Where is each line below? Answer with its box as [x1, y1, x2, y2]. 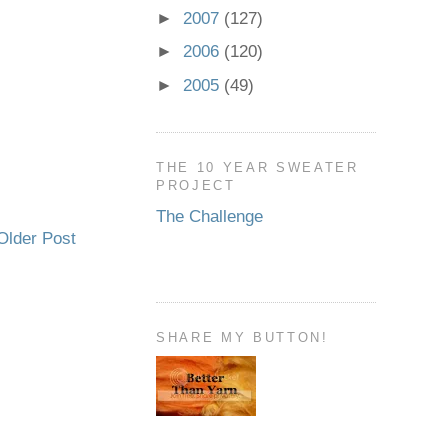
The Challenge [156, 207, 263, 227]
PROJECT [156, 177, 236, 193]
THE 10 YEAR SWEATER [156, 159, 359, 175]
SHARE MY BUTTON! [156, 329, 329, 345]
